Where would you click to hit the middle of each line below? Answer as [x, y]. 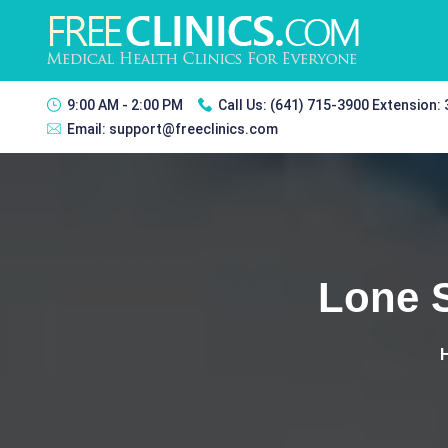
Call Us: [244, 105]
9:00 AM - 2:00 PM [125, 105]
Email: [88, 129]
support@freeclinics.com [193, 129]
